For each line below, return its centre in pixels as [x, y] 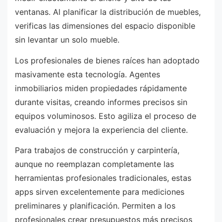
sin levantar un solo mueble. [67, 40]
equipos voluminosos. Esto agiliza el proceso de [106, 116]
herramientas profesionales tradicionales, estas [103, 178]
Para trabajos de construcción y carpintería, [97, 150]
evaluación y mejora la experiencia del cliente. [101, 130]
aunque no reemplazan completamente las [94, 164]
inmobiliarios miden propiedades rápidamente [101, 88]
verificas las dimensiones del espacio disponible [105, 26]
